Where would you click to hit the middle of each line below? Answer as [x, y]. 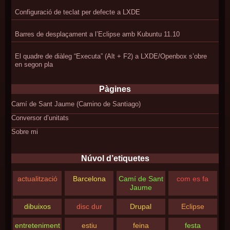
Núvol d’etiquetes [115, 159]
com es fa [193, 179]
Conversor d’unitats [40, 118]
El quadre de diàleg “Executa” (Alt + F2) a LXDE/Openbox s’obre [111, 56]
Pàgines [115, 89]
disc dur [89, 207]
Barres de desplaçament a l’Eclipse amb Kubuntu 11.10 [97, 34]
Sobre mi [25, 132]
